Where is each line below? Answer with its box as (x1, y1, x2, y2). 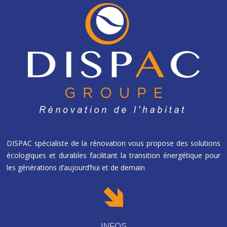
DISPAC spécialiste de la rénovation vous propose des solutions (7, 138, 220, 148)
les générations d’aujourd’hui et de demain (7, 162, 147, 172)
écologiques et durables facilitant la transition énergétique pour (7, 150, 220, 160)
